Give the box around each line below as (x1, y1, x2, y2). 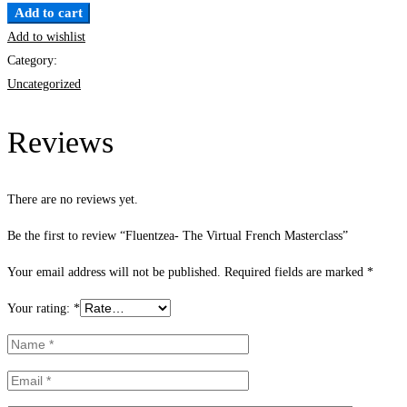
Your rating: (7, 301, 74, 315)
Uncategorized (7, 77, 81, 92)
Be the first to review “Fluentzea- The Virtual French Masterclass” (7, 228, 348, 243)
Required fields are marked (224, 264, 367, 279)
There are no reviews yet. (7, 192, 138, 206)
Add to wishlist (7, 30, 85, 45)
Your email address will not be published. (7, 264, 221, 279)
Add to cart (15, 5, 83, 21)
